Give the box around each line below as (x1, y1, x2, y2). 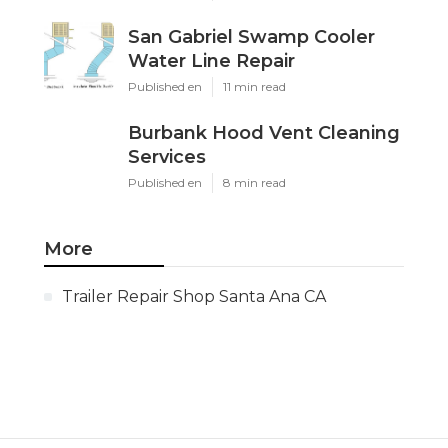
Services (128, 145, 206, 168)
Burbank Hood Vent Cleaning (128, 121, 400, 144)
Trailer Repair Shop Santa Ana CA (62, 286, 326, 306)
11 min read (223, 78, 286, 94)
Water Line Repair (128, 49, 295, 72)
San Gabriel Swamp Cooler (128, 25, 375, 48)
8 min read (223, 174, 286, 190)
